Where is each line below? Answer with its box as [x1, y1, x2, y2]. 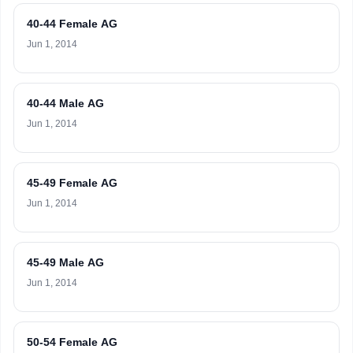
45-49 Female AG [27, 176, 117, 189]
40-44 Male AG [27, 97, 104, 110]
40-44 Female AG [27, 17, 117, 30]
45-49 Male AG [27, 256, 104, 269]
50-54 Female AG [27, 336, 117, 348]
